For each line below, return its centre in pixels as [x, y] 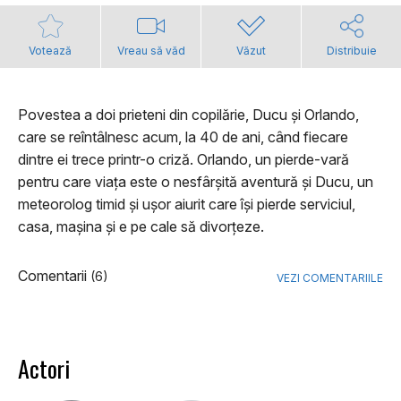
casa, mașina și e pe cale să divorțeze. [141, 227]
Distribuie [351, 51]
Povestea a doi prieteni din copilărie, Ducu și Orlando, [188, 115]
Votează [50, 51]
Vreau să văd [151, 51]
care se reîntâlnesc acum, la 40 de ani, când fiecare [183, 137]
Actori [44, 369]
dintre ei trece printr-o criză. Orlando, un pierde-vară [183, 160]
